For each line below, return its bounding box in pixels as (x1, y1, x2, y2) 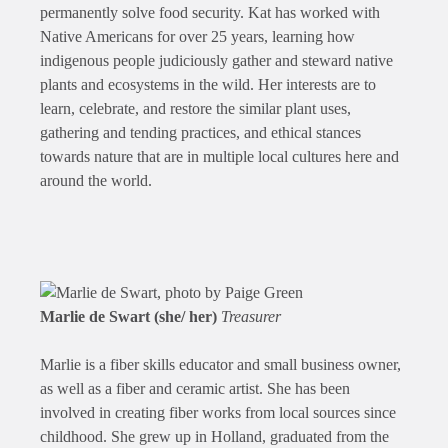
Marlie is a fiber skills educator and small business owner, (40, 356, 401, 374)
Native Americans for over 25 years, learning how (40, 28, 355, 46)
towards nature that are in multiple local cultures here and (40, 148, 399, 166)
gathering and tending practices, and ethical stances (40, 124, 361, 142)
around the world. (40, 172, 152, 190)
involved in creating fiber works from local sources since (40, 404, 396, 422)
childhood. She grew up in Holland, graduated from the (40, 428, 389, 446)
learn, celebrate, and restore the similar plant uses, (40, 100, 351, 118)
